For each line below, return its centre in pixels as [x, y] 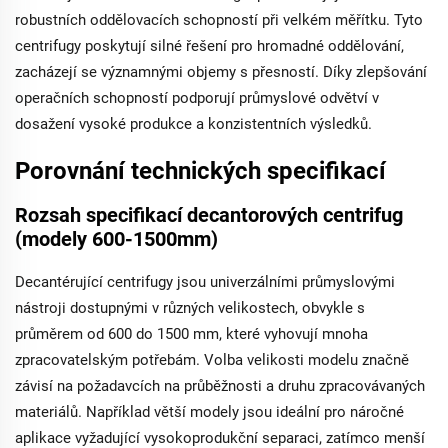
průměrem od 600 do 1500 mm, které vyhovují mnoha [191, 334]
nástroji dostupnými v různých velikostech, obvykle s [190, 308]
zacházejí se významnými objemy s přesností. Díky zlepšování [221, 72]
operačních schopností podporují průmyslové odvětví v [197, 98]
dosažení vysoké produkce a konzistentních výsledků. [193, 124]
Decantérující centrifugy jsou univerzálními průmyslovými [205, 282]
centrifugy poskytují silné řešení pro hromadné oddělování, [209, 46]
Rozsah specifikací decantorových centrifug [209, 215]
